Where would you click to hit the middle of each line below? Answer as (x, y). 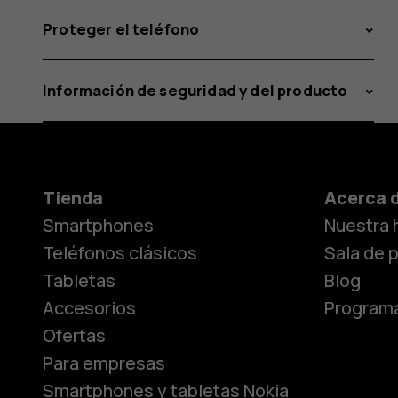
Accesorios (89, 308)
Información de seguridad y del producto (195, 91)
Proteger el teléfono (121, 28)
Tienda (73, 198)
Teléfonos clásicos (120, 253)
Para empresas (104, 363)
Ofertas (74, 336)
